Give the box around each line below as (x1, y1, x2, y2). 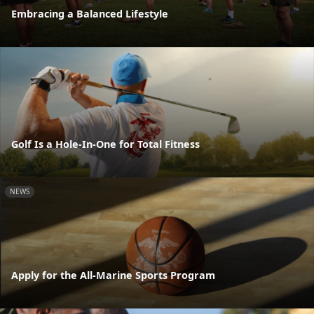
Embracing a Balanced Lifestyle (11, 7, 168, 21)
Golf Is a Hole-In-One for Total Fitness (11, 137, 200, 151)
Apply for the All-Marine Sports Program (11, 268, 215, 282)
